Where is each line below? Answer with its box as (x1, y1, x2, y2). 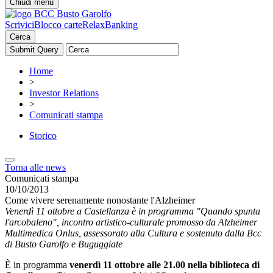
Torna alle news (5, 162, 66, 172)
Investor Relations (29, 88, 99, 98)
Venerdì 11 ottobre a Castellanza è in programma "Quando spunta (5, 206, 260, 216)
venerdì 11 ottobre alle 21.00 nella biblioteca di (69, 260, 260, 270)
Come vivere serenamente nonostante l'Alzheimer (5, 195, 195, 205)
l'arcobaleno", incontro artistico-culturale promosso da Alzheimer (5, 217, 257, 227)
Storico (29, 130, 57, 141)
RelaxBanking (82, 19, 138, 30)
